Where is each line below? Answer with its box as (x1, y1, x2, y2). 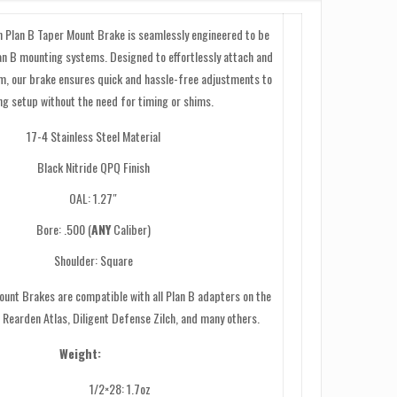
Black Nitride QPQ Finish (36, 158, 150, 176)
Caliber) (110, 220, 151, 238)
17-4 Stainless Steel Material (26, 127, 160, 145)
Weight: (58, 344, 101, 362)
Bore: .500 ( (35, 220, 91, 238)
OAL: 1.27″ (69, 189, 118, 207)
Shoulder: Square (53, 251, 133, 269)
